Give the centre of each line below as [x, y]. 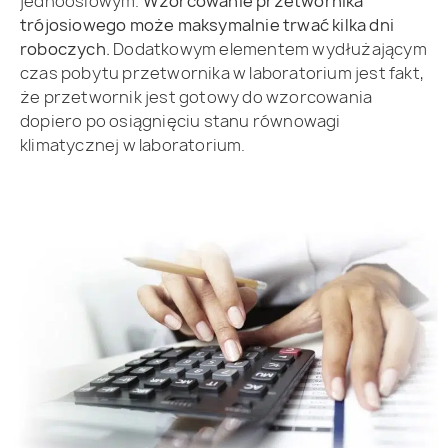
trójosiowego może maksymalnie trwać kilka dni [207, 24]
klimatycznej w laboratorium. [133, 144]
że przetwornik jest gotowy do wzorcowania [196, 96]
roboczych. [65, 48]
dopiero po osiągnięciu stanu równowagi [180, 120]
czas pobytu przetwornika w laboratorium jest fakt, [222, 72]
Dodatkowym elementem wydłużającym [268, 48]
